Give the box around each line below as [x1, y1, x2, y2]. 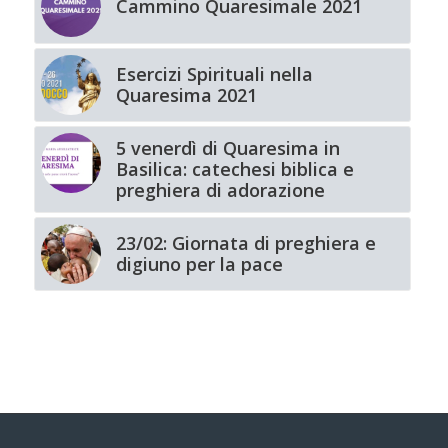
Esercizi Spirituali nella [115, 62, 313, 87]
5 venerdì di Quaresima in [115, 136, 340, 161]
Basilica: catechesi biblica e [115, 157, 354, 182]
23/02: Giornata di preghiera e [115, 231, 376, 256]
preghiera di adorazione [115, 178, 325, 203]
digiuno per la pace [115, 252, 283, 277]
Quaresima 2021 [115, 83, 257, 108]
